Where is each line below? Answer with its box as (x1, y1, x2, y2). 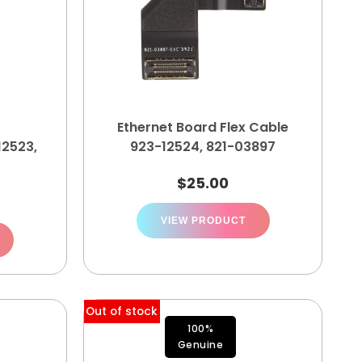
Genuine (177, 338, 224, 351)
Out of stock (86, 303, 158, 319)
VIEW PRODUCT (160, 215, 246, 226)
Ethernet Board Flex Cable (117, 118, 288, 137)
